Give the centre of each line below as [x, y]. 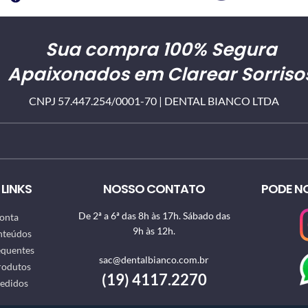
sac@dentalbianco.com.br [154, 260]
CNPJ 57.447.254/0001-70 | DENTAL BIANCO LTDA [154, 101]
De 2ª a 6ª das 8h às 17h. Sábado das [154, 216]
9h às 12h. [154, 231]
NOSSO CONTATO [154, 189]
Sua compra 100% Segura [161, 49]
